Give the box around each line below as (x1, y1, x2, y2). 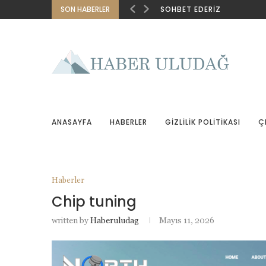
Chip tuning (52, 192, 137, 211)
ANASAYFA (52, 117, 92, 127)
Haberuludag (90, 216, 139, 225)
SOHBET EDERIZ (160, 4, 221, 14)
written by (52, 216, 90, 225)
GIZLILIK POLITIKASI (165, 117, 240, 127)
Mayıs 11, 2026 (159, 216, 214, 225)
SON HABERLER (61, 4, 110, 14)
